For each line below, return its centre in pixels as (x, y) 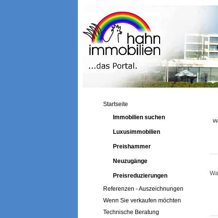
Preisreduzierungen (140, 176)
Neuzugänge (130, 161)
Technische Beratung (131, 212)
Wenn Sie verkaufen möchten (142, 200)
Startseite (116, 104)
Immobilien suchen (139, 117)
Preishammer (132, 146)
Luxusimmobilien (136, 132)
